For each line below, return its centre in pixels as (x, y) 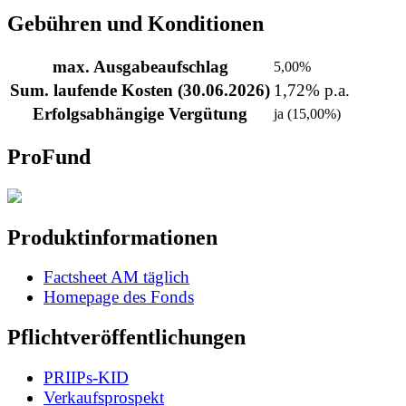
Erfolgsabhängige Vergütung (140, 113)
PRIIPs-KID (86, 378)
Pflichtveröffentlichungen (126, 338)
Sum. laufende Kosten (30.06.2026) (140, 90)
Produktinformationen (112, 237)
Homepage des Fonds (119, 297)
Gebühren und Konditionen (135, 23)
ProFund (49, 156)
